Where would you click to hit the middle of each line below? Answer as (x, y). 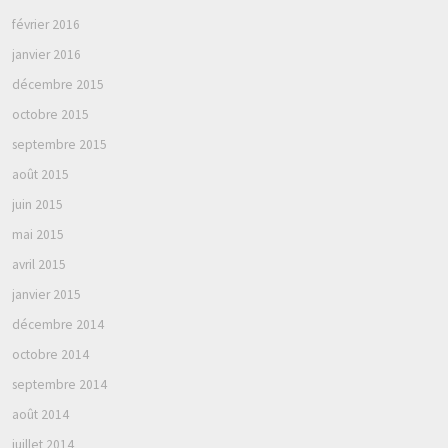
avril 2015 (39, 264)
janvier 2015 (46, 294)
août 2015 (40, 174)
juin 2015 (37, 204)
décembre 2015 (58, 84)
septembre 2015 (59, 144)
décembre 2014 (58, 324)
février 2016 (46, 24)
